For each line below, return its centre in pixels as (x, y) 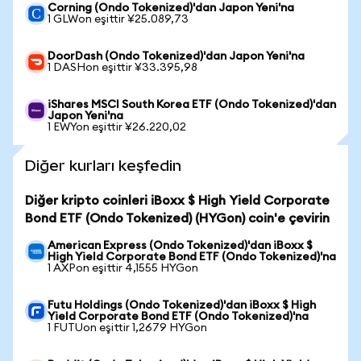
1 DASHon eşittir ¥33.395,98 (122, 68)
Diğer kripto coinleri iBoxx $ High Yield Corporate (177, 201)
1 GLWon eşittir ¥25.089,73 (118, 19)
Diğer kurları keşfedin (103, 166)
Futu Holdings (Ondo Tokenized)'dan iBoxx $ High (182, 305)
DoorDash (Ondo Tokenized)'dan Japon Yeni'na (176, 56)
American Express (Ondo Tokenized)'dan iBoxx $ (180, 246)
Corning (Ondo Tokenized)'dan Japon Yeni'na (171, 8)
